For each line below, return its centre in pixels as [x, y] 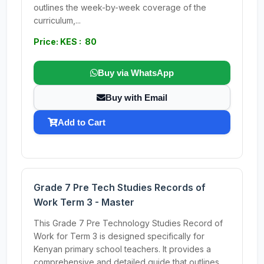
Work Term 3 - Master [84, 202]
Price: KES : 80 [65, 42]
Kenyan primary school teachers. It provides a [122, 249]
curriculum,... [57, 20]
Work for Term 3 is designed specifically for [119, 236]
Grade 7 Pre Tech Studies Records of [120, 187]
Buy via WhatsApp [136, 73]
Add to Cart [82, 122]
